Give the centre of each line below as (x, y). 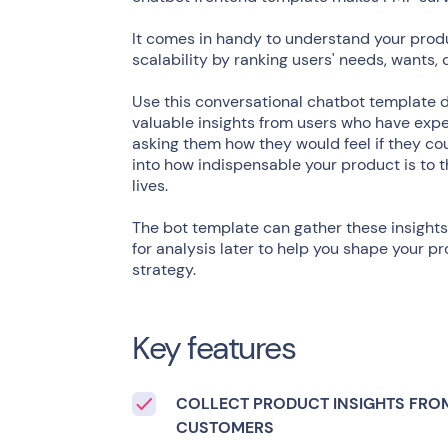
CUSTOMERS (225, 427)
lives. (150, 185)
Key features (213, 348)
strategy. (164, 269)
